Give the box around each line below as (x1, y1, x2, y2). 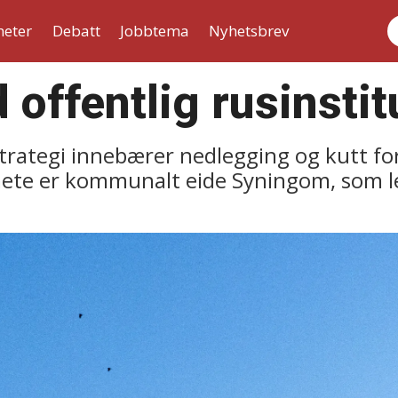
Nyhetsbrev (209, 20, 290, 41)
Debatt (52, 20, 100, 41)
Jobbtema (119, 20, 189, 41)
